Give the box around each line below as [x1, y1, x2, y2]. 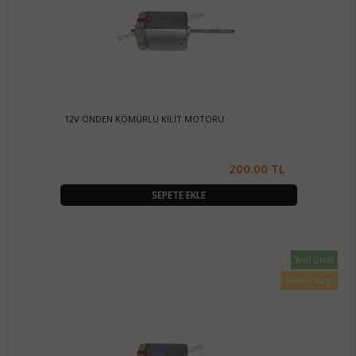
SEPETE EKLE [151, 188, 206, 202]
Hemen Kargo [284, 275, 335, 286]
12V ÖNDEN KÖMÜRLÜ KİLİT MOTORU [64, 113, 225, 125]
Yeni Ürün [295, 254, 335, 265]
